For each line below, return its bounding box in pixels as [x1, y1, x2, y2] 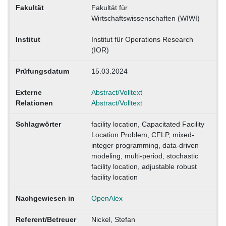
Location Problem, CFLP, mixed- [91, 130, 194, 139]
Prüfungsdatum [15, 67, 69, 75]
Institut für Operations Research [91, 35, 193, 43]
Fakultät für [91, 3, 128, 12]
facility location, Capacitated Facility [91, 120, 204, 128]
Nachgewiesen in [15, 194, 75, 202]
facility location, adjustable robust [91, 162, 197, 171]
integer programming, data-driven [91, 141, 199, 149]
